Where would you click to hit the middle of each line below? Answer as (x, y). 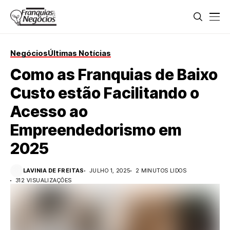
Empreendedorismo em (96, 130)
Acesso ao (49, 111)
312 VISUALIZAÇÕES (44, 180)
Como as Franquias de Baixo (114, 74)
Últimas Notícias (79, 53)
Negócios (29, 53)
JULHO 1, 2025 (110, 170)
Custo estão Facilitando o (105, 93)
